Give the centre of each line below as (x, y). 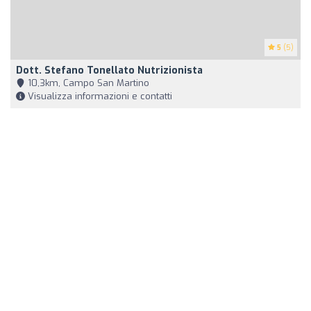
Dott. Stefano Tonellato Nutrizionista (109, 71)
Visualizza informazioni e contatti (99, 96)
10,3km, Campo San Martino (87, 83)
